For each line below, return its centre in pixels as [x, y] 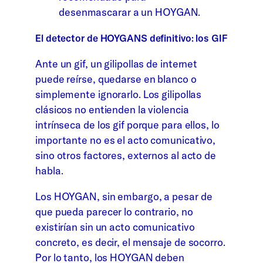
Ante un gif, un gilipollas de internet [117, 64]
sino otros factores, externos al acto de [126, 156]
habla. [49, 171]
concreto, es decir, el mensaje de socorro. [130, 242]
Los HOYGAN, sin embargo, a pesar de [124, 196]
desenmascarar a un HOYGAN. [130, 12]
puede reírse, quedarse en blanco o [116, 79]
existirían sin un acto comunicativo [115, 227]
